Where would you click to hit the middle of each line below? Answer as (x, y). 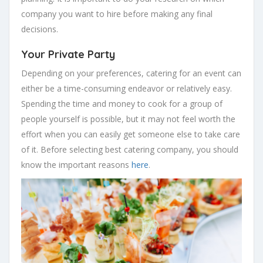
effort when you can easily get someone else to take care (131, 134)
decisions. (40, 29)
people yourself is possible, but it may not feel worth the (128, 119)
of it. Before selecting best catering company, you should (130, 150)
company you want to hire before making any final (117, 14)
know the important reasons (76, 165)
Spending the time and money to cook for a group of (122, 104)
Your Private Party (68, 55)
